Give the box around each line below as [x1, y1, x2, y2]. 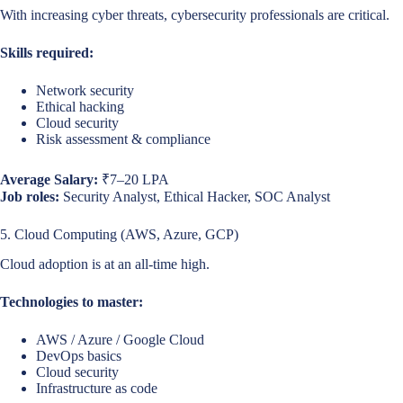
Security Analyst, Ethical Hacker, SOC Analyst [59, 188, 330, 204]
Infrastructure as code [36, 380, 157, 396]
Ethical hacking [36, 98, 124, 114]
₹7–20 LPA [98, 171, 169, 187]
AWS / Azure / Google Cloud [36, 331, 204, 347]
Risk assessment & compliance [36, 130, 210, 147]
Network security [36, 82, 134, 98]
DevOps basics [36, 347, 121, 363]
